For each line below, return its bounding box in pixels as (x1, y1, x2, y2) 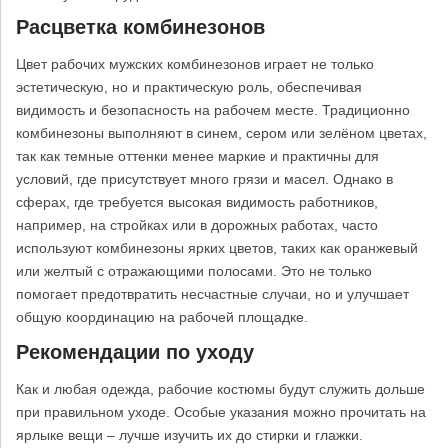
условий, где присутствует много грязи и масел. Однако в (16, 170, 393, 187)
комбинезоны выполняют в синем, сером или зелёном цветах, (16, 124, 427, 141)
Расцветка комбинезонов (16, 15, 265, 38)
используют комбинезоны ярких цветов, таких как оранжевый (16, 239, 418, 256)
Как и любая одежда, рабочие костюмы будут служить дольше (16, 381, 425, 398)
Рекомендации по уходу (16, 341, 254, 364)
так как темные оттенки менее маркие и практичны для (16, 147, 379, 164)
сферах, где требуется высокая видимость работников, (16, 193, 378, 210)
